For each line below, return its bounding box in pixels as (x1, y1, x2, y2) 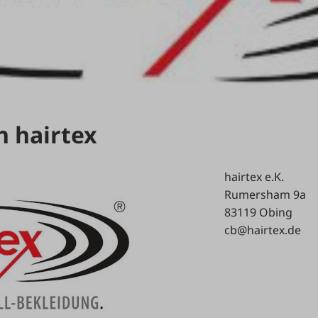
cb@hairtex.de (224, 221, 301, 238)
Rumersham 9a (224, 186, 306, 202)
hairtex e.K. (224, 168, 284, 185)
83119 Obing (224, 204, 292, 220)
